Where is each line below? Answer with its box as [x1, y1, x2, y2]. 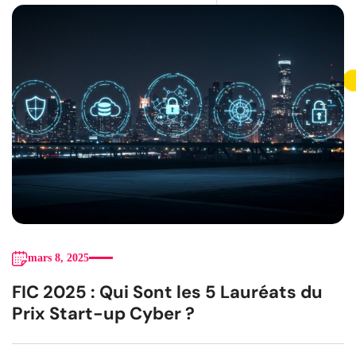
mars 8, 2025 [28, 251, 89, 264]
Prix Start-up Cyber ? [12, 301, 195, 325]
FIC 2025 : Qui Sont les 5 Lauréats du [12, 280, 323, 304]
